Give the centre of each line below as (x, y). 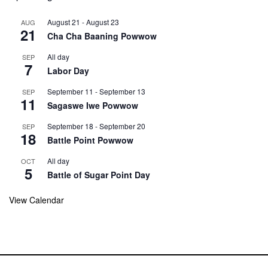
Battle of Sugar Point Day (99, 175)
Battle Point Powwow (90, 140)
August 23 (103, 22)
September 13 (122, 92)
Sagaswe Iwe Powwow (93, 106)
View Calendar (36, 200)
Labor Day (68, 71)
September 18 (70, 126)
